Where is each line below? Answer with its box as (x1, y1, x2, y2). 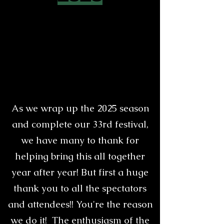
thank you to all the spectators (13, 182, 146, 194)
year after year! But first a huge (11, 166, 148, 178)
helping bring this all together (15, 150, 145, 162)
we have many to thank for (21, 134, 139, 146)
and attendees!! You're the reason (7, 198, 152, 210)
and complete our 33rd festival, (11, 118, 148, 130)
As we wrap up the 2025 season (11, 102, 149, 114)
